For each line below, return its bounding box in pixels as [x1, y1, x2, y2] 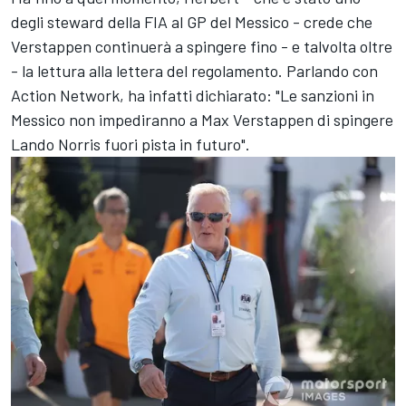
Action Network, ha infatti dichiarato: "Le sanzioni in [11, 85, 374, 106]
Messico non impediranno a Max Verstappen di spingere [11, 110, 393, 130]
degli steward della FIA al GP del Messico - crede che [11, 12, 372, 33]
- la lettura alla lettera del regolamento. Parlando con [11, 61, 378, 82]
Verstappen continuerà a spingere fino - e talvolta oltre [11, 36, 392, 57]
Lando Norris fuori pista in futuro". [11, 134, 250, 155]
